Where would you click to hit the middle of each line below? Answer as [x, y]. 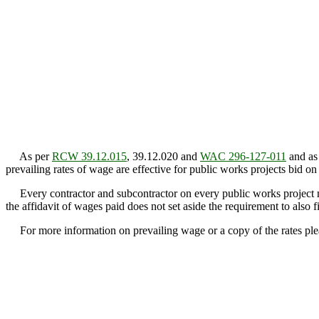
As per [29, 157]
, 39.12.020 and [163, 157]
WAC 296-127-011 [243, 157]
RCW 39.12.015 [89, 157]
